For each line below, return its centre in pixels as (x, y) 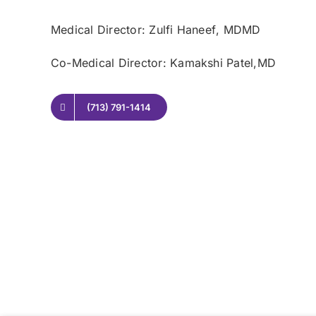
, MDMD (238, 30)
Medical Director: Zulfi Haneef (134, 30)
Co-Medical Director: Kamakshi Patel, (154, 63)
